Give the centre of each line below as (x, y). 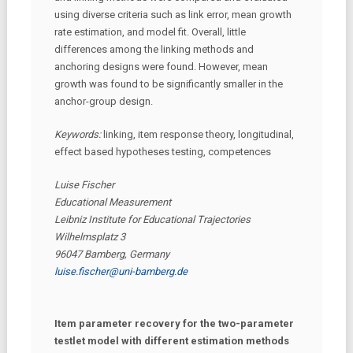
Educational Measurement (112, 202)
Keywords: (78, 134)
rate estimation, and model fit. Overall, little (150, 32)
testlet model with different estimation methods (171, 340)
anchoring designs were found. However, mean (161, 67)
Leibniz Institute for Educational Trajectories (152, 219)
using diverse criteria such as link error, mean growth (173, 15)
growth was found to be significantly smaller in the (168, 84)
